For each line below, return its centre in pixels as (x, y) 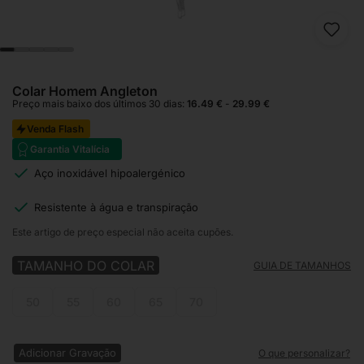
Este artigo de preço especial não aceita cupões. (123, 232)
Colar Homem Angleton (85, 91)
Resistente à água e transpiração (116, 207)
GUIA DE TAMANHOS (302, 265)
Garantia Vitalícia (70, 149)
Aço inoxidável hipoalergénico (110, 173)
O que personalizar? (304, 353)
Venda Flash (55, 129)
